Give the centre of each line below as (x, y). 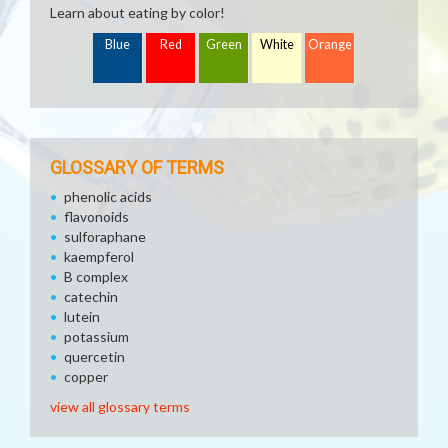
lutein (82, 316)
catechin (91, 296)
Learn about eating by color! (137, 12)
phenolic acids (108, 196)
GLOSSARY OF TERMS (137, 167)
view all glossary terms (120, 406)
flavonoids (96, 216)
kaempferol (99, 256)
